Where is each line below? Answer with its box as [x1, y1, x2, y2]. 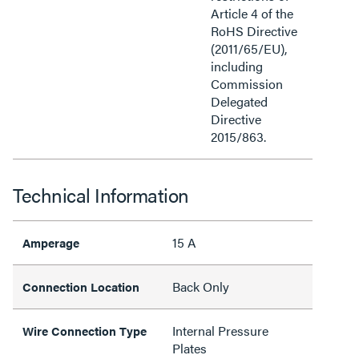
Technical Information [13, 180, 189, 208]
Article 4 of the [211, 3, 293, 22]
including [211, 56, 263, 75]
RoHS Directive [211, 21, 297, 40]
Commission [211, 74, 283, 93]
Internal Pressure [172, 321, 268, 340]
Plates [172, 338, 207, 357]
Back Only [172, 276, 229, 296]
